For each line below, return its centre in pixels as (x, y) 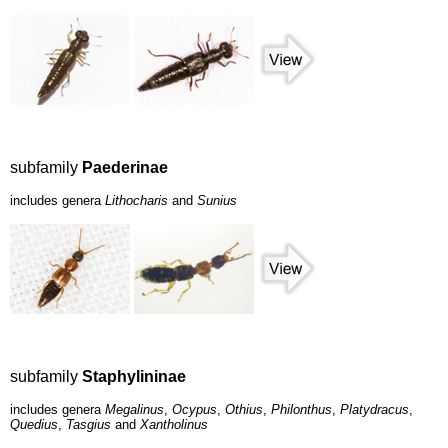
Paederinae (125, 168)
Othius (244, 410)
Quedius (34, 425)
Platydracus (374, 410)
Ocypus (194, 410)
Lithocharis (136, 201)
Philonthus (301, 410)
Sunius (217, 201)
